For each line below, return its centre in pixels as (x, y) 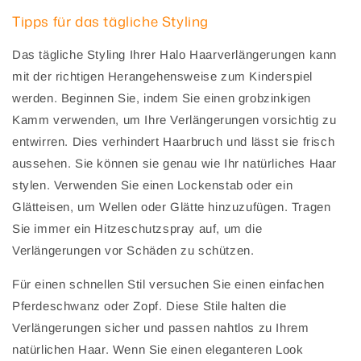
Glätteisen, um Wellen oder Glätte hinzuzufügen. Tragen (172, 206)
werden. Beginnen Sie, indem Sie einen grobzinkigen (162, 98)
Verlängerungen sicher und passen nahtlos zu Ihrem (161, 327)
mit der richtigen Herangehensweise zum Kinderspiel (163, 76)
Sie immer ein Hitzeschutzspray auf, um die (137, 228)
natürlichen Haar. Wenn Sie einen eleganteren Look (158, 349)
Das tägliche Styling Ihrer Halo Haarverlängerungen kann (175, 54)
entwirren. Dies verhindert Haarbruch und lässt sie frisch (174, 141)
